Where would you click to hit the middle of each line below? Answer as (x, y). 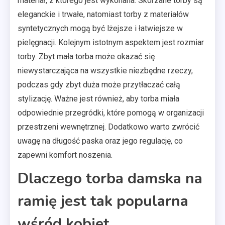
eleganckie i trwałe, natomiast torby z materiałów (103, 14)
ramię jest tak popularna (103, 201)
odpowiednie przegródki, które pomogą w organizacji (111, 113)
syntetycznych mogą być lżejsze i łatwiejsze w (100, 28)
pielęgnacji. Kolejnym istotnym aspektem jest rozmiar (111, 42)
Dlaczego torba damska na (110, 179)
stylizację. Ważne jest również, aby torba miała (98, 99)
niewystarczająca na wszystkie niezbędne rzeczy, (105, 71)
